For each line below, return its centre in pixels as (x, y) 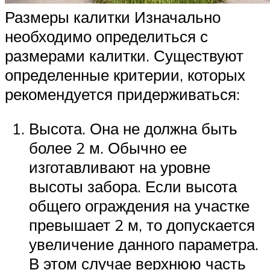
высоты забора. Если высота (133, 187)
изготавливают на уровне (120, 167)
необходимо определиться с (106, 36)
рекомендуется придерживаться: (122, 94)
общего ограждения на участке (139, 206)
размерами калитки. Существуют (124, 55)
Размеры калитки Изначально (113, 17)
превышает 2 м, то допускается (142, 225)
